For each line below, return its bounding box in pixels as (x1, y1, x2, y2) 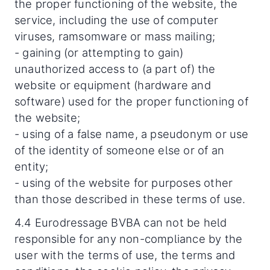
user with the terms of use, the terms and (14, 248, 236, 262)
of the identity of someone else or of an (14, 143, 225, 157)
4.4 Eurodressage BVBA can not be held (14, 216, 227, 229)
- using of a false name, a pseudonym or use (14, 127, 249, 140)
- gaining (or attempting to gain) (14, 46, 184, 59)
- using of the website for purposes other (14, 176, 233, 189)
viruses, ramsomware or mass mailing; (14, 30, 216, 43)
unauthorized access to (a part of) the (14, 62, 216, 75)
